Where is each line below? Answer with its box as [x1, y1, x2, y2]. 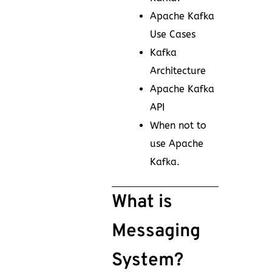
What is [112, 191, 172, 214]
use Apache [150, 137, 203, 149]
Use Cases [150, 28, 195, 40]
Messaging [112, 220, 200, 243]
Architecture [150, 64, 206, 76]
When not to [150, 119, 206, 131]
